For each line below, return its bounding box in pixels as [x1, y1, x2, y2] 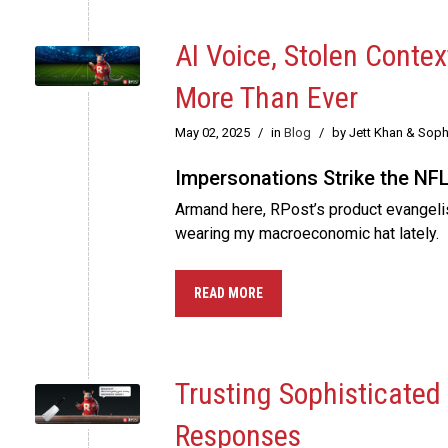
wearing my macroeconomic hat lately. [175, 224, 443, 244]
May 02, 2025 [175, 125, 250, 141]
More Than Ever [175, 80, 358, 116]
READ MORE [194, 285, 263, 302]
